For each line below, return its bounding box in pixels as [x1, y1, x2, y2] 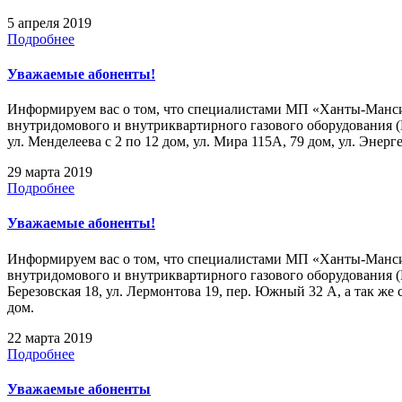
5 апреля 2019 [7, 14, 92, 31]
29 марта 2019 [7, 164, 92, 180]
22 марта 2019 [7, 329, 92, 345]
